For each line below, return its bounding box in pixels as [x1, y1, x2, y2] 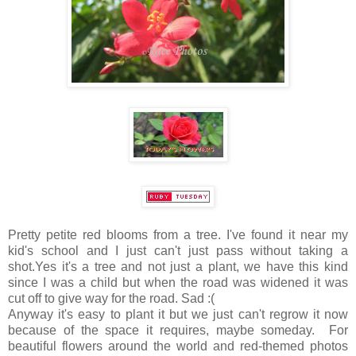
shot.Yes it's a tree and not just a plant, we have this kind [8, 259, 348, 273]
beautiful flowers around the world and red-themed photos [8, 339, 348, 353]
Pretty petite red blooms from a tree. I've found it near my [8, 227, 348, 242]
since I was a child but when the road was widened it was [8, 275, 348, 289]
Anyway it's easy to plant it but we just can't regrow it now [8, 307, 348, 321]
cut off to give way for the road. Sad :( [8, 291, 218, 305]
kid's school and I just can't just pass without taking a [8, 243, 348, 257]
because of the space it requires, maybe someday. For [8, 323, 348, 337]
